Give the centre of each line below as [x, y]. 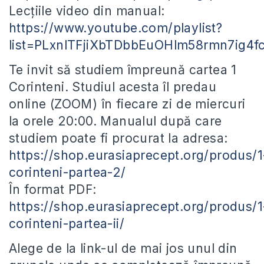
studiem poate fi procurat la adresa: [118, 138]
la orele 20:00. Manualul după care [115, 121]
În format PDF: [53, 190]
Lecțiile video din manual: [87, 11]
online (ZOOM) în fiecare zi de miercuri [127, 104]
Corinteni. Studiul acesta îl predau [113, 87]
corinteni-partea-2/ [67, 173]
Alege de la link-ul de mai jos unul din [123, 249]
